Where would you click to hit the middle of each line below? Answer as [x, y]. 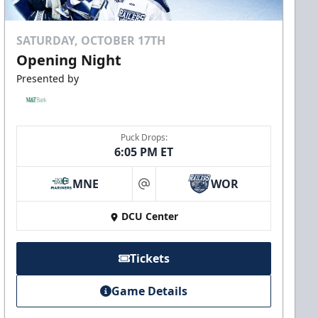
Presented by [48, 79]
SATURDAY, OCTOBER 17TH [91, 41]
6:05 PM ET [144, 152]
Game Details [150, 291]
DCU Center [149, 216]
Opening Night [69, 60]
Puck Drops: [144, 138]
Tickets [149, 259]
